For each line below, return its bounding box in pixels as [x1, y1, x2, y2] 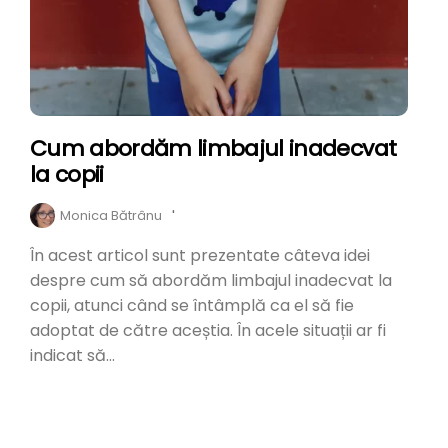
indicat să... [30, 344, 115, 368]
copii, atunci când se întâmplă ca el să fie [30, 294, 354, 318]
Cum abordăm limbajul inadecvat [30, 133, 397, 165]
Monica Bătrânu [60, 206, 162, 226]
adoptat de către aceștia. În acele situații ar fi [30, 319, 386, 343]
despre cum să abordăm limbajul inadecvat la [30, 269, 392, 293]
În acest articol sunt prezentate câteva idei [30, 244, 370, 268]
